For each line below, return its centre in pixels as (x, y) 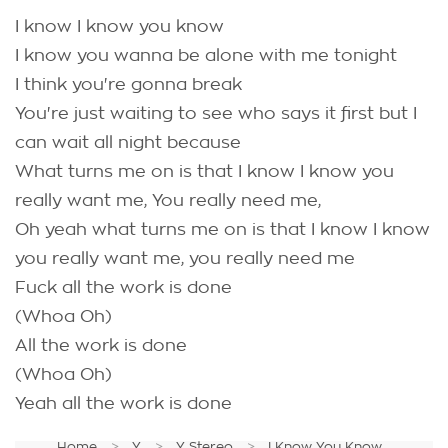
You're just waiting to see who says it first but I (216, 113)
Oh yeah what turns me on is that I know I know (222, 229)
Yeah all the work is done (123, 403)
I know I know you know (119, 26)
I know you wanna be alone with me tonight (206, 55)
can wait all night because (128, 142)
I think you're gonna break (128, 84)
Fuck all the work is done (123, 287)
